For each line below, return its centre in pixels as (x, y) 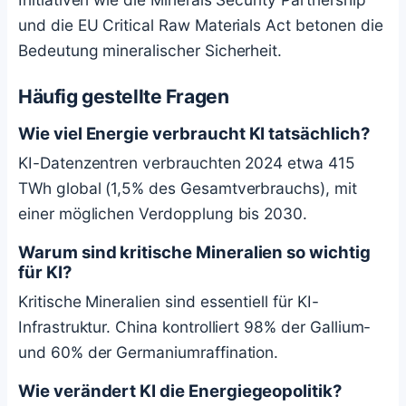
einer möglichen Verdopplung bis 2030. (163, 213)
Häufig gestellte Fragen (124, 97)
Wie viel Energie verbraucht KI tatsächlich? (194, 133)
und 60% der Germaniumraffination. (149, 352)
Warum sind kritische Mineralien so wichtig (194, 251)
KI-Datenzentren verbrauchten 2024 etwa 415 (187, 162)
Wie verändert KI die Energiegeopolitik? (180, 390)
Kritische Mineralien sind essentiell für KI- (169, 301)
